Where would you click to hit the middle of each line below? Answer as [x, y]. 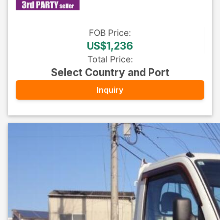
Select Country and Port [110, 72]
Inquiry [110, 90]
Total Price [109, 59]
